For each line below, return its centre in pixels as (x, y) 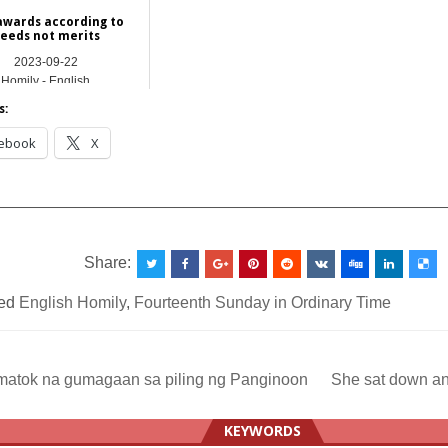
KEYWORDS (263, 430)
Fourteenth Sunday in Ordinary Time (263, 302)
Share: (110, 262)
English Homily (73, 302)
